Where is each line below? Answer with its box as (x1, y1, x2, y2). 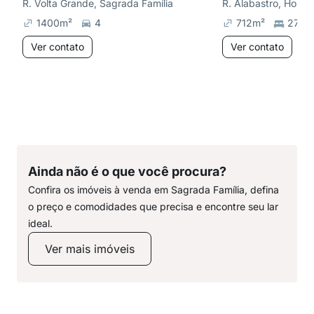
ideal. (28, 217, 53, 229)
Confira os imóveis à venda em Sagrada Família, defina (28, 184, 279, 196)
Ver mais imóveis (45, 242, 135, 256)
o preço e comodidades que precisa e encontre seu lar (28, 200, 278, 212)
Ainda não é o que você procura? (28, 164, 226, 179)
